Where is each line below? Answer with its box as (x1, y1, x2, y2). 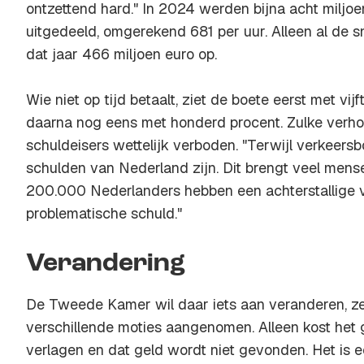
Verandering (26, 251, 185, 277)
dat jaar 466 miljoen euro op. (26, 45, 217, 63)
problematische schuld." (26, 204, 182, 223)
